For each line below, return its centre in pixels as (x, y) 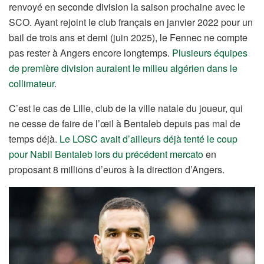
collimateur (32, 84)
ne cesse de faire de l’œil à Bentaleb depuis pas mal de (125, 124)
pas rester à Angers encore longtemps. (90, 53)
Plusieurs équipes (210, 53)
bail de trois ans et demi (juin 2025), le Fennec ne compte (128, 38)
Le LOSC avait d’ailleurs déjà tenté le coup (148, 139)
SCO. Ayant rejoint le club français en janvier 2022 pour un (131, 22)
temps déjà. (34, 139)
